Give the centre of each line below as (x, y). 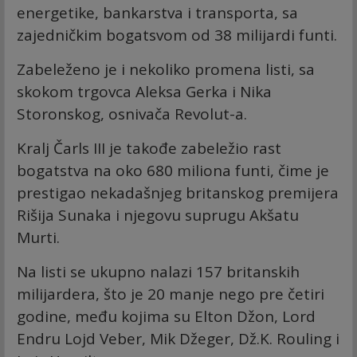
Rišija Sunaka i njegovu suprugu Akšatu (158, 215)
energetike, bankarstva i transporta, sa (157, 12)
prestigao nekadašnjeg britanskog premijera (178, 192)
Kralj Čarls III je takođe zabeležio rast (149, 148)
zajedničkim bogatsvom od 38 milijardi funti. (177, 35)
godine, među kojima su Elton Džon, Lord (166, 316)
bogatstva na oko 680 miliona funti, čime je (173, 170)
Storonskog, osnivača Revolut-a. (132, 114)
